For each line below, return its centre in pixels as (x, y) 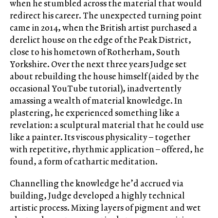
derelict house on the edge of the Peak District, (100, 39)
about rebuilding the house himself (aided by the (104, 76)
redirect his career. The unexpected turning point (106, 15)
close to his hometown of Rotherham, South (95, 52)
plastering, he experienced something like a (95, 112)
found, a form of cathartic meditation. (84, 161)
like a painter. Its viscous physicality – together (100, 137)
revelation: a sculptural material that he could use (107, 125)
